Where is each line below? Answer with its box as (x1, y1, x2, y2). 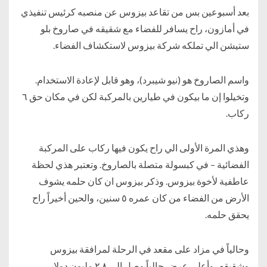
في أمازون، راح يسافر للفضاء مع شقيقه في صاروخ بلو (41, 22, 249, 34)
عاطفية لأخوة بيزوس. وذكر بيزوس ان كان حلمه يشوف (39, 175, 249, 187)
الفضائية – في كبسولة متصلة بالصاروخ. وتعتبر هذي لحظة (32, 158, 249, 170)
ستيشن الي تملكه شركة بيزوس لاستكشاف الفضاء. (53, 39, 249, 51)
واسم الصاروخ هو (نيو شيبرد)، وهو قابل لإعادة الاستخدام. (35, 73, 249, 85)
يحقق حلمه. (205, 208, 249, 220)
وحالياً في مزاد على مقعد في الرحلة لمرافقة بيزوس (50, 243, 249, 254)
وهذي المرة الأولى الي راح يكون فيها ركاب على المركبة (39, 141, 249, 153)
